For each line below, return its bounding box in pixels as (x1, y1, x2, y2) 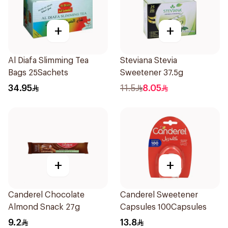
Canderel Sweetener (120, 191, 198, 199)
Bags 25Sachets (8, 69, 68, 77)
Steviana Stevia (120, 56, 177, 65)
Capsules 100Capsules (120, 203, 207, 211)
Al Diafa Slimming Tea (8, 56, 89, 65)
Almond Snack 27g (8, 203, 80, 211)
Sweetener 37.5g (120, 69, 183, 77)
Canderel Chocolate (8, 191, 84, 199)
